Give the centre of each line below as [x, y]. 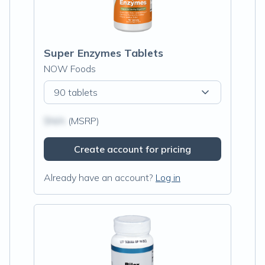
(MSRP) [83, 121]
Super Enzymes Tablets [104, 53]
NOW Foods [70, 69]
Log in [168, 177]
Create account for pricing [132, 149]
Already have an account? [98, 177]
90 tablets [76, 92]
